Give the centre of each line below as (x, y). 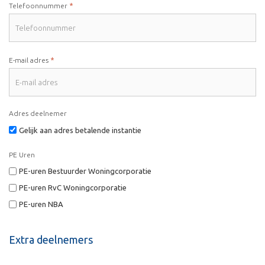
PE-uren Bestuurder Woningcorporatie (85, 171)
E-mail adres (29, 60)
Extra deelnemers (51, 240)
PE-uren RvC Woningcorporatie (73, 188)
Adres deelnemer (38, 113)
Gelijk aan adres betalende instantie (80, 130)
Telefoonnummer (38, 5)
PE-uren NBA (41, 204)
